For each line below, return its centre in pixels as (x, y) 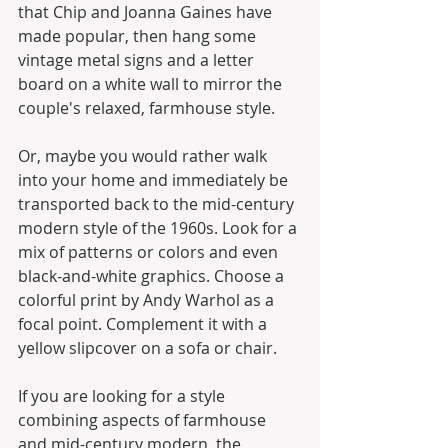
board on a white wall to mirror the (152, 84)
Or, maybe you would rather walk (144, 156)
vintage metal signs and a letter (138, 60)
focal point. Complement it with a (144, 324)
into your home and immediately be (155, 180)
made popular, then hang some (139, 36)
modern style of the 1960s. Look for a (159, 228)
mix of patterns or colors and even (150, 252)
